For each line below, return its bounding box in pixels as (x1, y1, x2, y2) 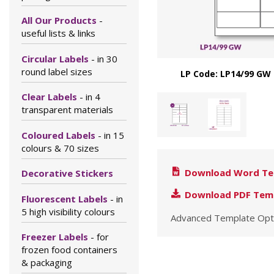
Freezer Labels (21, 231, 91, 243)
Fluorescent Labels (21, 192, 110, 205)
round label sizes (21, 65, 92, 78)
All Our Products (21, 14, 99, 26)
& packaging (21, 256, 72, 268)
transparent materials (21, 103, 113, 116)
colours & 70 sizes (21, 141, 99, 154)
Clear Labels (21, 91, 80, 103)
